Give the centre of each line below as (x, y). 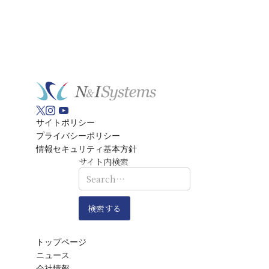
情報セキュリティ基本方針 (86, 149)
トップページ (61, 242)
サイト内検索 (104, 161)
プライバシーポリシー (78, 135)
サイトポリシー (65, 122)
